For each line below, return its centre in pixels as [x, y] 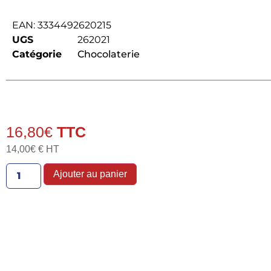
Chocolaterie [108, 54]
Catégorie [37, 54]
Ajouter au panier [90, 174]
